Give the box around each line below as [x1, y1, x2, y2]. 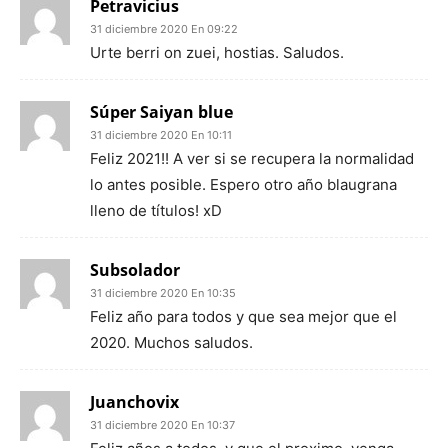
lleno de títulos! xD [90, 201, 222, 220]
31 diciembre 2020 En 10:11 [90, 128, 232, 142]
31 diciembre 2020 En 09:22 [90, 22, 238, 36]
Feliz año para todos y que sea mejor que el [90, 307, 397, 326]
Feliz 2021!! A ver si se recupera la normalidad [90, 149, 414, 168]
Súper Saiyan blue [90, 101, 233, 123]
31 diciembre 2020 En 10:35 [90, 286, 236, 300]
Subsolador [90, 259, 180, 281]
